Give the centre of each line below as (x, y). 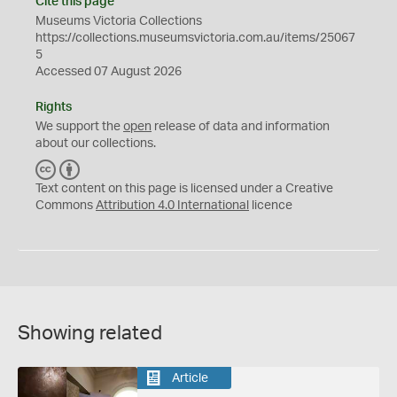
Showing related (90, 333)
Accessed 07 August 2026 (109, 72)
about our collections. (96, 144)
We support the (79, 127)
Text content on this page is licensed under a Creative (184, 189)
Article (190, 378)
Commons (66, 206)
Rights (54, 107)
